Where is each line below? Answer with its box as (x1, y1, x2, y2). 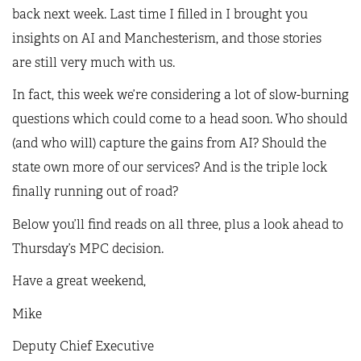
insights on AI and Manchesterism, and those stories (12, 29, 322, 47)
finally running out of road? (12, 183, 178, 200)
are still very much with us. (12, 53, 175, 71)
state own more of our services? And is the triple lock (12, 159, 327, 176)
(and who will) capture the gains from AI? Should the (12, 135, 326, 151)
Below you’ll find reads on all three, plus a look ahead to (12, 215, 343, 233)
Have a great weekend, (12, 272, 146, 289)
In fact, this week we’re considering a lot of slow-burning (12, 86, 349, 103)
